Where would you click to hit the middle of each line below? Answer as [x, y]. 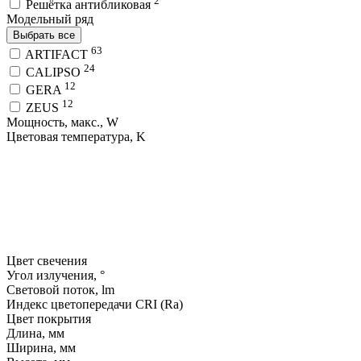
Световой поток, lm [60, 290]
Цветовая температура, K [76, 137]
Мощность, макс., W [62, 122]
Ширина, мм [41, 348]
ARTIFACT [58, 54]
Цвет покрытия [49, 319]
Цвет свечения [48, 261]
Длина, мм [35, 334]
